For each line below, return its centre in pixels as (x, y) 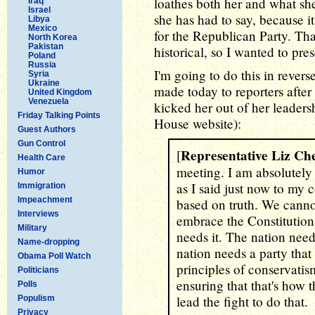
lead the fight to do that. (242, 301)
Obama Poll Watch (54, 256)
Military (32, 227)
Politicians (38, 270)
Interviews (38, 213)
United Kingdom (60, 92)
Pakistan (46, 46)
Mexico (43, 28)
